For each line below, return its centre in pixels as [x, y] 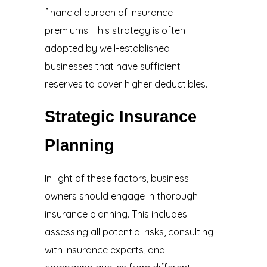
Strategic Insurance [120, 117]
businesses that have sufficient [112, 66]
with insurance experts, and [105, 250]
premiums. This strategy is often [115, 31]
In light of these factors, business [117, 178]
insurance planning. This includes [116, 214]
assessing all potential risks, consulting [129, 232]
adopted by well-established [107, 49]
